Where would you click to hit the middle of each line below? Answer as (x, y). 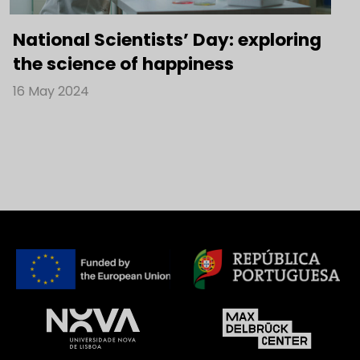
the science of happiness (123, 63)
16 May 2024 (51, 91)
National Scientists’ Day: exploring (167, 39)
